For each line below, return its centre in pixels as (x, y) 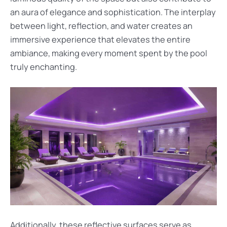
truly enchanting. (44, 67)
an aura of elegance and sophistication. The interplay (113, 12)
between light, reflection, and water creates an (101, 26)
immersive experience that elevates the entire (100, 39)
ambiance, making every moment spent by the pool (109, 53)
